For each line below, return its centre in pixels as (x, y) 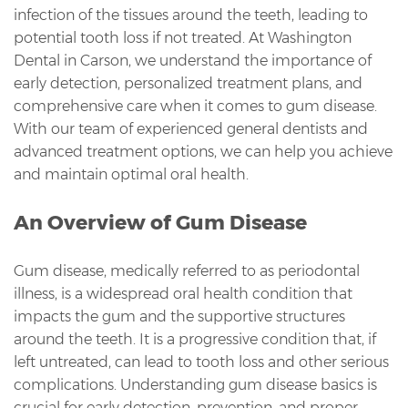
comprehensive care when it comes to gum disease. (195, 106)
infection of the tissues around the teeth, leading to (191, 15)
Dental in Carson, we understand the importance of (193, 60)
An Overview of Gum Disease (160, 222)
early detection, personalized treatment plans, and (188, 83)
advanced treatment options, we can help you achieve (203, 151)
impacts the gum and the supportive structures (179, 316)
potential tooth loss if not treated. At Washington (183, 37)
